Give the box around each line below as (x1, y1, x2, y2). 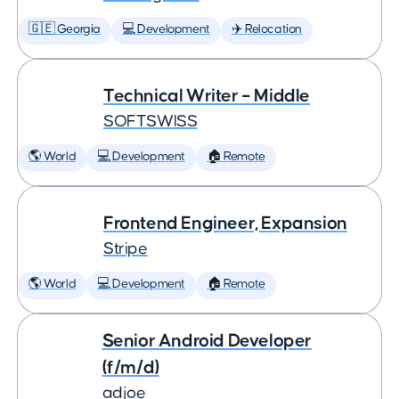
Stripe (103, 240, 148, 257)
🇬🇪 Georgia (28, 23, 101, 36)
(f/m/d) (102, 358, 159, 377)
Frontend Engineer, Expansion (103, 214, 347, 232)
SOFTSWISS (103, 113, 198, 130)
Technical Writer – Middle (103, 86, 310, 105)
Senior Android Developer (102, 331, 312, 350)
